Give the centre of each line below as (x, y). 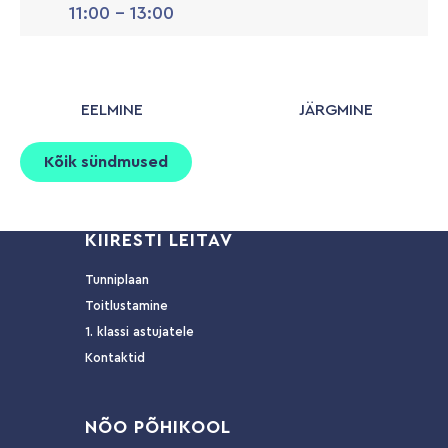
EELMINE (112, 110)
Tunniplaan (117, 280)
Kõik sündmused (106, 162)
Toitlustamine (126, 306)
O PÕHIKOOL (172, 427)
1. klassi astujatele (139, 332)
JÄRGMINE (336, 110)
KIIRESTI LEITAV (159, 240)
